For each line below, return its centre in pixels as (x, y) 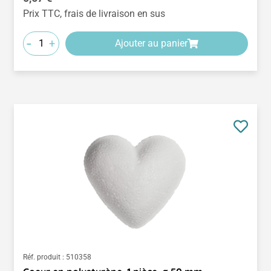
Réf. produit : (44, 257)
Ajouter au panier (151, 43)
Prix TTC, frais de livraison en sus (94, 13)
